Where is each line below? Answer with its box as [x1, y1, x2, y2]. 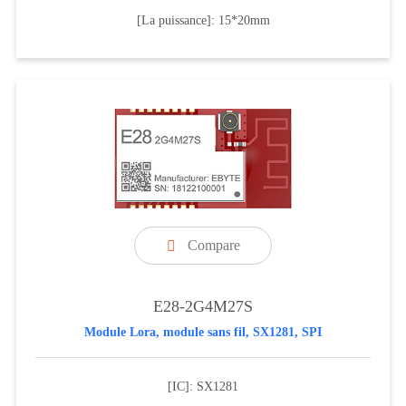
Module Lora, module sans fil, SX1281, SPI [84, 324, 322, 339]
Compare [187, 237, 240, 253]
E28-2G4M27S [153, 296, 253, 315]
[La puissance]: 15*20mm [136, 13, 270, 27]
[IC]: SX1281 [168, 379, 238, 393]
